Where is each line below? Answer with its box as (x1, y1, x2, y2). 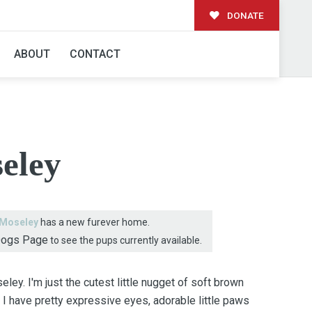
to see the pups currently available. (47, 234, 202, 246)
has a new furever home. (38, 216, 150, 228)
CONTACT (69, 47, 120, 61)
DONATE (224, 9, 264, 21)
